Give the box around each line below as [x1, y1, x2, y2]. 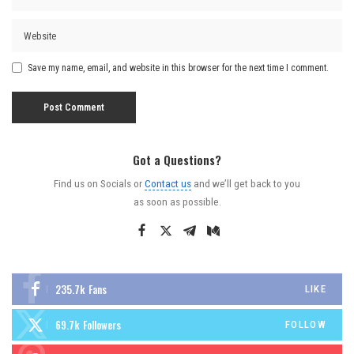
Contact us [145, 176, 191, 190]
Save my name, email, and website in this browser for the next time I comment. [28, 62, 329, 73]
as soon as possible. [133, 194, 221, 208]
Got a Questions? [133, 150, 221, 168]
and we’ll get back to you [191, 176, 300, 190]
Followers [83, 316, 121, 333]
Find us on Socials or [54, 176, 145, 190]
